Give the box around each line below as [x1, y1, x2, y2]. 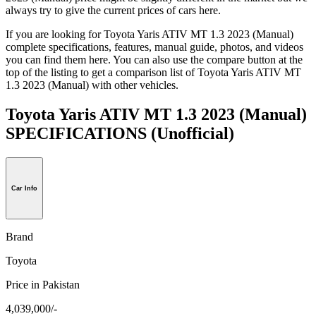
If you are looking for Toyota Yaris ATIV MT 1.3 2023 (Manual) [6, 28, 293, 40]
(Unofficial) [151, 124, 234, 143]
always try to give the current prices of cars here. [6, 4, 221, 16]
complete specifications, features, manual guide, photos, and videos [6, 40, 303, 53]
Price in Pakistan [6, 278, 80, 291]
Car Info [11, 185, 37, 193]
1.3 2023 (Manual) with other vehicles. [6, 78, 178, 91]
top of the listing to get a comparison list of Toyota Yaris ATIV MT [6, 66, 301, 78]
